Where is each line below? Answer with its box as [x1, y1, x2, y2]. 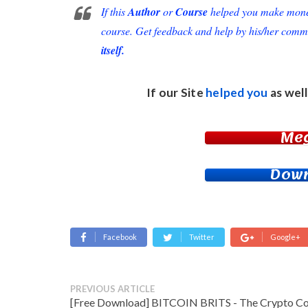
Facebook [103, 232, 137, 242]
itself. [101, 43, 124, 58]
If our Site [146, 85, 206, 100]
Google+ [270, 232, 300, 242]
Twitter [189, 232, 214, 242]
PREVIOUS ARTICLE [70, 283, 155, 295]
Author [128, 4, 160, 20]
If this [101, 4, 128, 19]
